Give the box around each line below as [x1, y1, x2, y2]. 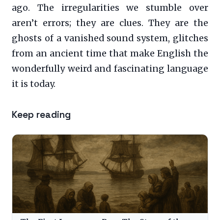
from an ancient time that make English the [12, 48, 208, 59]
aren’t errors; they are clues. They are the [12, 17, 208, 28]
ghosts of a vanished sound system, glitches [12, 32, 208, 44]
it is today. [12, 78, 55, 89]
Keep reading [12, 108, 71, 121]
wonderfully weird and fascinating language [12, 63, 208, 74]
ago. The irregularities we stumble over [12, 2, 208, 13]
